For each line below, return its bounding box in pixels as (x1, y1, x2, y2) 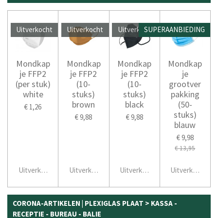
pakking (170, 88, 200, 100)
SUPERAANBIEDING (144, 25, 205, 35)
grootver (169, 78, 201, 90)
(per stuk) (15, 78, 51, 90)
